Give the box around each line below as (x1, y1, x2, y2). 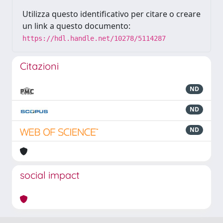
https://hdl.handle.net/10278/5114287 (22, 34, 166, 42)
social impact (20, 169, 80, 181)
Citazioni (20, 60, 59, 72)
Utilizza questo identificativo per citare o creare (22, 8, 201, 19)
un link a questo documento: (22, 20, 130, 31)
